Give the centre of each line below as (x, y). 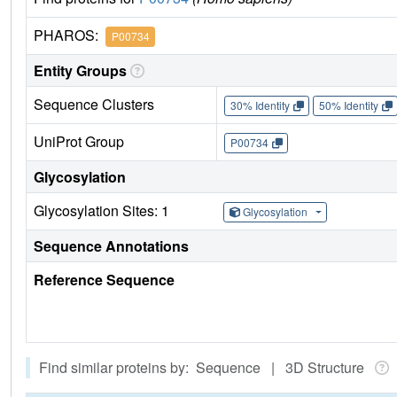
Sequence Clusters (94, 104)
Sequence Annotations (111, 245)
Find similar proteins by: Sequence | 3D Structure (205, 367)
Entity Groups (80, 70)
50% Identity (348, 105)
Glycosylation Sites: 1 (101, 210)
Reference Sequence (104, 279)
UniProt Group (79, 141)
